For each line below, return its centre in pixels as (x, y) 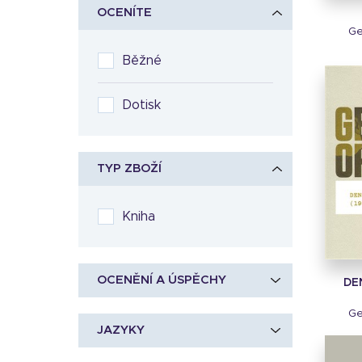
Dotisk (146, 105)
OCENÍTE (124, 13)
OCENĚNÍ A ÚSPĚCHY (162, 280)
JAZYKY (121, 330)
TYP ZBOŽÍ (129, 168)
